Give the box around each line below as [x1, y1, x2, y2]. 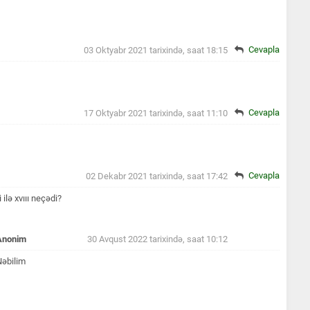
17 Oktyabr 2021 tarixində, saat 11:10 [84, 107, 228, 118]
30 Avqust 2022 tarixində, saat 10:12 [87, 233, 228, 244]
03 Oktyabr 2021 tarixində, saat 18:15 [84, 44, 228, 55]
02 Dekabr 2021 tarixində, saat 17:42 [86, 170, 228, 181]
